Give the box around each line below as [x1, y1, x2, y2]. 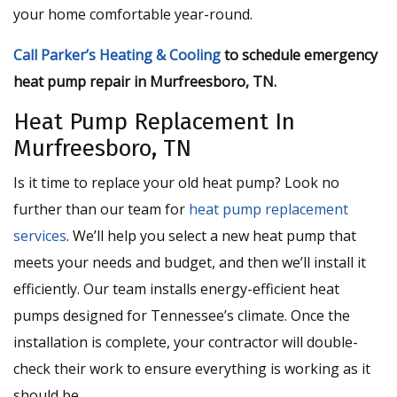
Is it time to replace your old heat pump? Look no [13, 173, 339, 193]
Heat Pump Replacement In [13, 108, 295, 136]
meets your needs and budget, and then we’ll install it [13, 253, 366, 273]
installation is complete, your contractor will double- [13, 332, 358, 353]
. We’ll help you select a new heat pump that [66, 226, 356, 246]
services [13, 226, 66, 246]
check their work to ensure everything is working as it [13, 359, 370, 379]
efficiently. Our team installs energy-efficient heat [13, 279, 339, 300]
